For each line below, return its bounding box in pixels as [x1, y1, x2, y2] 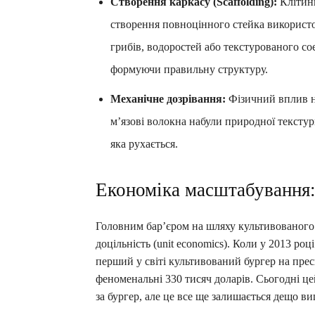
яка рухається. [110, 137, 178, 150]
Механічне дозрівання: [110, 92, 226, 105]
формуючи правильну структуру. [110, 63, 268, 75]
